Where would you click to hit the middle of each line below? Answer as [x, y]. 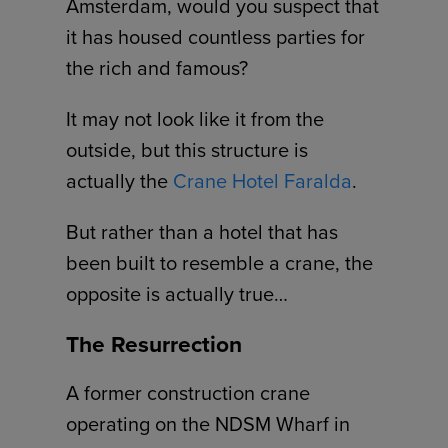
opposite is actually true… [177, 294]
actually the [120, 181]
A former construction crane [188, 393]
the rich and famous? [157, 68]
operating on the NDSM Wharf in [208, 424]
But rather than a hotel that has [202, 232]
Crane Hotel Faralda [263, 181]
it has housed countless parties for [216, 37]
